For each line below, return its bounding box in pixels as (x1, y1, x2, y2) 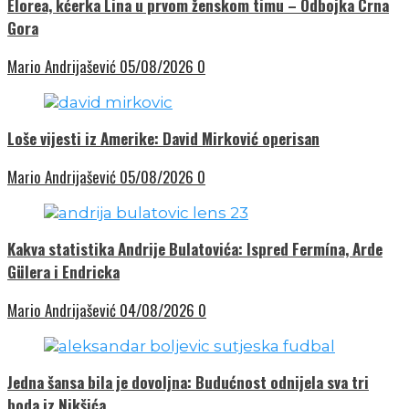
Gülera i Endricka (7, 260, 120, 284)
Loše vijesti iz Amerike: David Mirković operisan (7, 127, 320, 151)
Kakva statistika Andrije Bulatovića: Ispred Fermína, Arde (7, 237, 383, 261)
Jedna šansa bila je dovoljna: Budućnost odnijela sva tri (7, 371, 369, 394)
